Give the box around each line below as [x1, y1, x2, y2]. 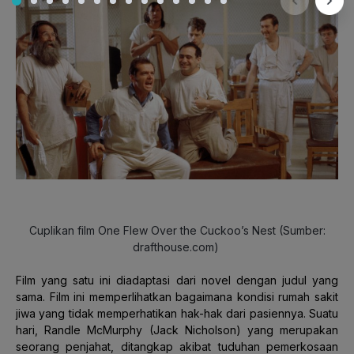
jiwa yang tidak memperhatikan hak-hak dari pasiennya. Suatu [16, 306, 338, 320]
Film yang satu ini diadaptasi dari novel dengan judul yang [16, 273, 338, 287]
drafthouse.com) [132, 239, 219, 254]
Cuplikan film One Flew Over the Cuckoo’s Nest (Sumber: [28, 223, 326, 237]
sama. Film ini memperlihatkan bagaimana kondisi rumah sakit [16, 289, 338, 303]
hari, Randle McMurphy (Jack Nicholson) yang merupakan [16, 322, 338, 337]
